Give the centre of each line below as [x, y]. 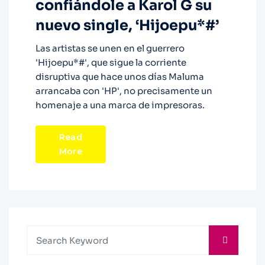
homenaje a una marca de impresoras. [120, 105]
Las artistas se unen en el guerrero [110, 49]
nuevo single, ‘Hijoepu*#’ [127, 26]
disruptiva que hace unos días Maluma [120, 77]
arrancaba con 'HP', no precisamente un [124, 91]
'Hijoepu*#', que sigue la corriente [111, 63]
